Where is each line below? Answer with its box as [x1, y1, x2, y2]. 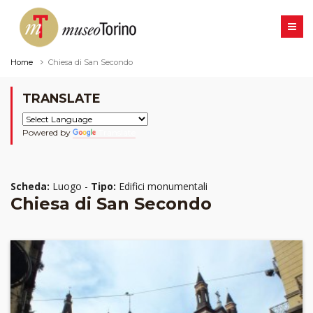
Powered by [22, 127, 73, 138]
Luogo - [50, 180, 91, 194]
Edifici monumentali [116, 180, 208, 194]
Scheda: [10, 180, 50, 194]
